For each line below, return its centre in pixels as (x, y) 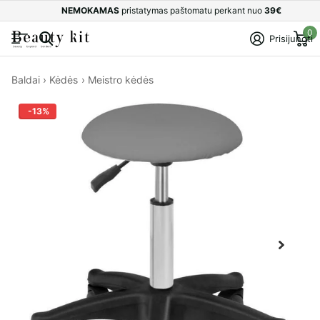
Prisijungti (291, 39)
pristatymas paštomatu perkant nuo (193, 10)
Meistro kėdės (120, 79)
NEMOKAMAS (91, 10)
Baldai (26, 79)
